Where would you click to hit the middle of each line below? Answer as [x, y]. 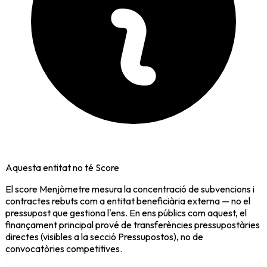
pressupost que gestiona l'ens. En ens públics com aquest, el [126, 212]
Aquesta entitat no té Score [62, 167]
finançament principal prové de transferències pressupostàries [133, 224]
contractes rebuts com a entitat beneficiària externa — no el [128, 201]
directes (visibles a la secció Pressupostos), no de [104, 236]
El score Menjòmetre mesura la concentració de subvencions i [130, 189]
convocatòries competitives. [64, 248]
